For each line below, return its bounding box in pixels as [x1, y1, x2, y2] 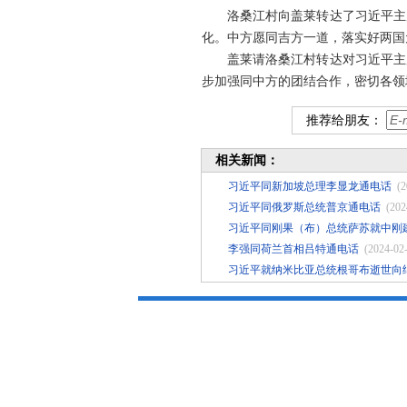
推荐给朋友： [306, 114, 386, 127]
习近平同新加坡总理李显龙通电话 [228, 180, 392, 193]
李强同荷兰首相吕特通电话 [228, 243, 359, 255]
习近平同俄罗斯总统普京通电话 [228, 201, 381, 213]
